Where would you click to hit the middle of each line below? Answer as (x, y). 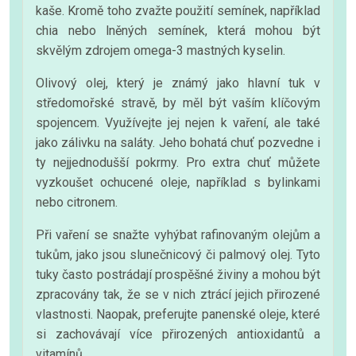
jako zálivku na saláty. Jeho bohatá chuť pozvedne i (178, 142)
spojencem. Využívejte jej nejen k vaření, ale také (178, 122)
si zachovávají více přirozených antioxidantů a (178, 334)
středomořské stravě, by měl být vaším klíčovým (178, 103)
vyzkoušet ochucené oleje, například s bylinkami (178, 182)
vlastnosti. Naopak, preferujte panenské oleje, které (178, 314)
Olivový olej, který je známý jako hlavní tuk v (178, 83)
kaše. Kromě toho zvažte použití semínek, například (178, 10)
